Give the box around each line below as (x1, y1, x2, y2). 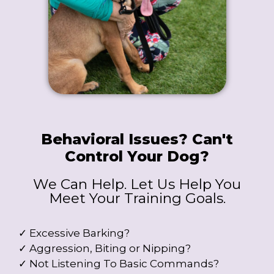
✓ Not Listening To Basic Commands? (18, 257, 219, 270)
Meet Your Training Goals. (48, 189, 226, 207)
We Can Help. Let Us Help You (33, 175, 241, 193)
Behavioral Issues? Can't (41, 130, 233, 148)
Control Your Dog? (65, 147, 209, 165)
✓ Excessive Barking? (18, 226, 130, 239)
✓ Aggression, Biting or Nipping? (18, 242, 191, 254)
